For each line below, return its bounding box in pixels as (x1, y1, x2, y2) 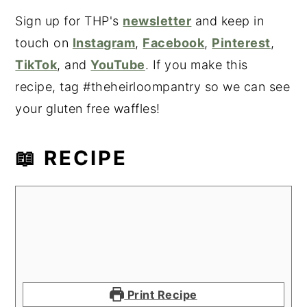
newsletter (123, 13, 192, 28)
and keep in (191, 13, 265, 28)
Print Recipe (124, 287, 197, 302)
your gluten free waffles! (15, 101, 160, 116)
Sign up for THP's (15, 13, 123, 28)
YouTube (90, 57, 145, 72)
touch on (15, 35, 73, 50)
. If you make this (145, 57, 248, 72)
